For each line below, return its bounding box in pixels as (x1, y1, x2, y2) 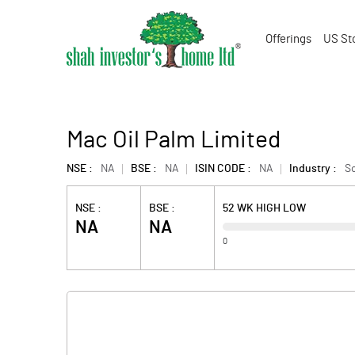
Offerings (265, 33, 311, 45)
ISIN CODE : (195, 163, 251, 174)
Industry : (289, 163, 337, 174)
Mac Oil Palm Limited (67, 128, 281, 152)
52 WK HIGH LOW (223, 203, 307, 214)
